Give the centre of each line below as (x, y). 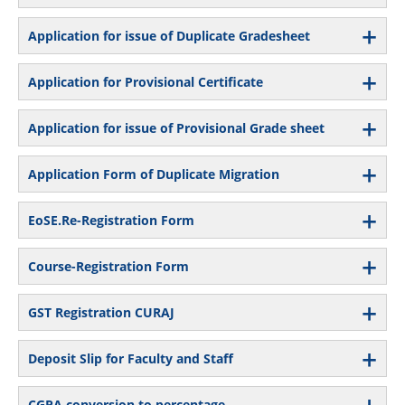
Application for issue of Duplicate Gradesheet (169, 35)
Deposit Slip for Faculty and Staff (131, 358)
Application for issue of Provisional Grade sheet (176, 127)
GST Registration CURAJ (101, 312)
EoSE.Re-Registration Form (111, 220)
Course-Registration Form (108, 266)
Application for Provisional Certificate (146, 81)
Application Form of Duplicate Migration (154, 174)
